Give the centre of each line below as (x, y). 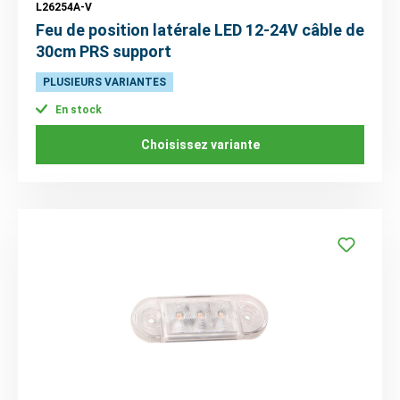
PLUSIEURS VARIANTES (104, 82)
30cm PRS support (104, 51)
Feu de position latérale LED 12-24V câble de (200, 29)
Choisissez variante (200, 145)
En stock (77, 110)
